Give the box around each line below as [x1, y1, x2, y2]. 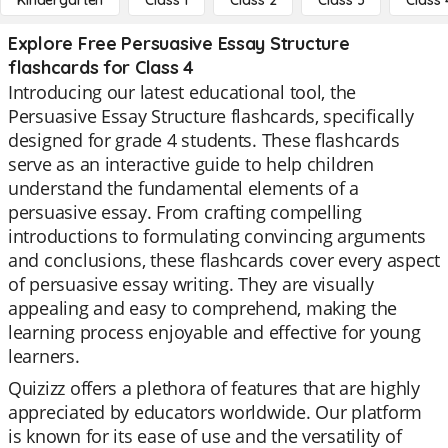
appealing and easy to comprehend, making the [8, 296, 398, 320]
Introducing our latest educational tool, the [8, 80, 357, 104]
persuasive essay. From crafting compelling [8, 200, 362, 224]
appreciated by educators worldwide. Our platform [8, 400, 423, 424]
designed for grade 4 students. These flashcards [8, 128, 400, 152]
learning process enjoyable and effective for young [8, 320, 421, 344]
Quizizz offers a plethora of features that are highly [8, 376, 420, 400]
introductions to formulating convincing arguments [8, 224, 426, 248]
